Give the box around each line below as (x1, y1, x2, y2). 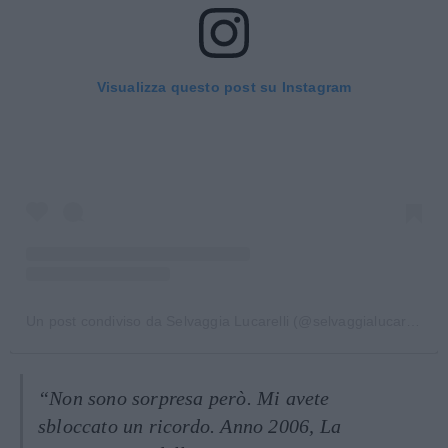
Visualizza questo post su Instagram (96, 79, 352, 96)
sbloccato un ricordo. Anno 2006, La (38, 414, 341, 437)
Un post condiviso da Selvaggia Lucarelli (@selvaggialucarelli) (406, 312, 421, 329)
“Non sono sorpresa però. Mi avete (38, 386, 330, 409)
